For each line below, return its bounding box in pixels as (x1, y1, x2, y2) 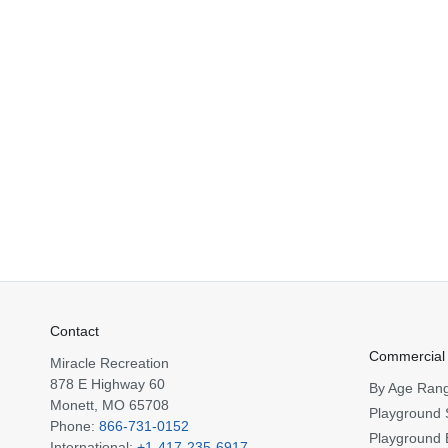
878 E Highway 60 (50, 376, 165, 393)
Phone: (50, 418, 99, 435)
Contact (50, 323, 99, 340)
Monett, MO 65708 (50, 397, 169, 414)
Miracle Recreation (50, 355, 169, 372)
